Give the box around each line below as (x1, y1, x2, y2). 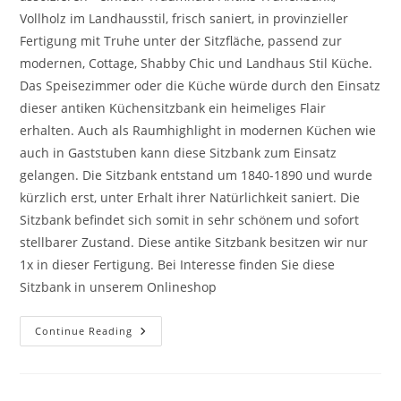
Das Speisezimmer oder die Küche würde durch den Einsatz (20, 76, 381, 94)
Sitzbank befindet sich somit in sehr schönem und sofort (20, 210, 360, 228)
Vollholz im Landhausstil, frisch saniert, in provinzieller (20, 9, 349, 27)
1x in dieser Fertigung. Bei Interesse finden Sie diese (20, 255, 336, 273)
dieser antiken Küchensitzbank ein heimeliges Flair (20, 98, 327, 116)
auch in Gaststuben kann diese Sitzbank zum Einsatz (20, 143, 337, 161)
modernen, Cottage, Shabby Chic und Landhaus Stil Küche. (20, 54, 373, 72)
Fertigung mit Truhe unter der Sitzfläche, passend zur (20, 31, 343, 49)
